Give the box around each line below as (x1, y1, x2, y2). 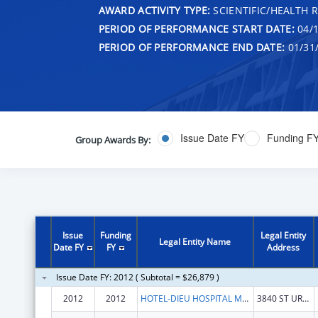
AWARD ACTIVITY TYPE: (98, 3, 211, 17)
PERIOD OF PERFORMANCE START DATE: (98, 21, 295, 35)
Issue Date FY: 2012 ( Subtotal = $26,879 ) (55, 270, 219, 283)
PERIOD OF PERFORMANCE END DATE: (98, 40, 285, 54)
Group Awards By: (75, 133, 150, 146)
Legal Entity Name (159, 235, 231, 248)
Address (267, 241, 300, 253)
